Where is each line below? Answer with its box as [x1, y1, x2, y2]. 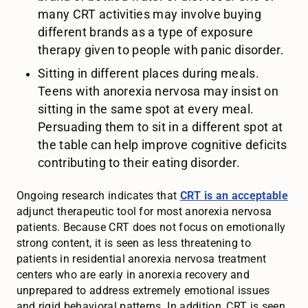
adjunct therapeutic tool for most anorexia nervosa [16, 205, 272, 219]
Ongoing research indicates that [16, 189, 180, 203]
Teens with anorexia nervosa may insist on [38, 84, 278, 98]
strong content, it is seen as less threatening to [16, 236, 252, 250]
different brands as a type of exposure [38, 25, 254, 39]
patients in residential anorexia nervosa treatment [16, 252, 267, 266]
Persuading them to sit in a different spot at [38, 120, 283, 134]
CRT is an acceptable [179, 189, 288, 203]
